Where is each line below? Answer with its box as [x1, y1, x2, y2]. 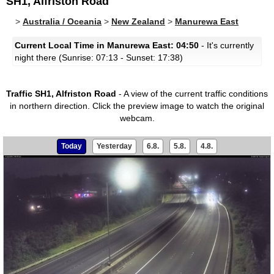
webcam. [119, 113, 155, 123]
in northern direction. [10, 101, 90, 111]
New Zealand [111, 17, 165, 26]
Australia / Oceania [23, 17, 102, 26]
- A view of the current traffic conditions [116, 89, 268, 98]
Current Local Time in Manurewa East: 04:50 [15, 40, 199, 50]
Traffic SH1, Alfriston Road [6, 89, 116, 98]
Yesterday [97, 141, 132, 150]
